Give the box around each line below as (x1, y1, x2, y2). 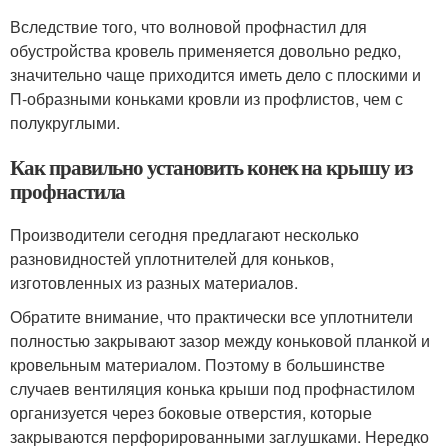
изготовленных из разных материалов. (10, 271, 298, 294)
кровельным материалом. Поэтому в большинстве (10, 353, 385, 376)
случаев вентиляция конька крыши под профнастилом (10, 377, 415, 400)
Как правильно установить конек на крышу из (10, 152, 412, 182)
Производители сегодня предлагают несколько (10, 223, 359, 246)
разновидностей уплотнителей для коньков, (10, 247, 334, 270)
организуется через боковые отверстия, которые (10, 401, 372, 424)
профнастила (10, 176, 126, 206)
